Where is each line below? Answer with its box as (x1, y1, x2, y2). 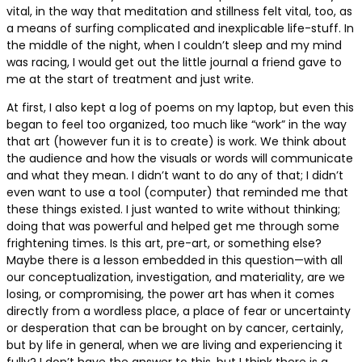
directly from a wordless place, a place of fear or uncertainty (6, 303, 351, 320)
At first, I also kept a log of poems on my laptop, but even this (6, 99, 354, 116)
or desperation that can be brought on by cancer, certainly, (6, 320, 343, 337)
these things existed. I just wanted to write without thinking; (6, 201, 340, 218)
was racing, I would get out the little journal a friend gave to (6, 54, 342, 71)
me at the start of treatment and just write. (6, 71, 254, 88)
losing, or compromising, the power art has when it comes (6, 286, 335, 303)
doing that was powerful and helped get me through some (6, 218, 339, 235)
